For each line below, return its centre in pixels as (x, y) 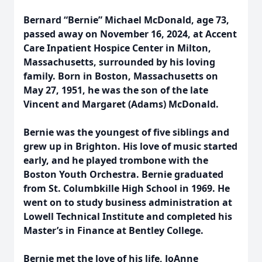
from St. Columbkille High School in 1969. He (127, 188)
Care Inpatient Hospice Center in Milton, (117, 48)
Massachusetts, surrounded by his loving (119, 62)
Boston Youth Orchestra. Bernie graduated (123, 174)
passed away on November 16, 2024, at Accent (130, 34)
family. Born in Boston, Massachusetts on (121, 76)
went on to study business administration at (128, 202)
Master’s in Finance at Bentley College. (113, 230)
